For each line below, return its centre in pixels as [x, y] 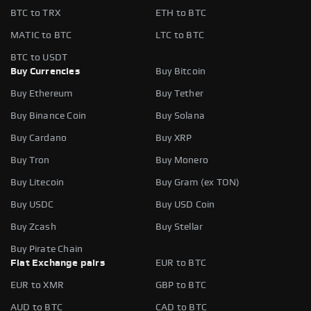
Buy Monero [182, 160]
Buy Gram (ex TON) [198, 182]
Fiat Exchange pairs [58, 263]
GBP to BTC [181, 285]
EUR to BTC [181, 263]
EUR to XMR [37, 285]
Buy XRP [174, 138]
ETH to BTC [181, 13]
